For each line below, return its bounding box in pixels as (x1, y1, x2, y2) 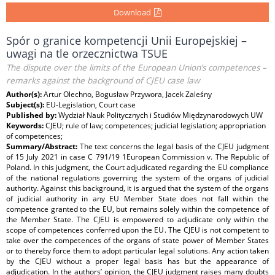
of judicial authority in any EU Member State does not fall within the (6, 193, 269, 204)
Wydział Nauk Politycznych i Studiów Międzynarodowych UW (58, 110, 263, 120)
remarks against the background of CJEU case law (6, 75, 200, 86)
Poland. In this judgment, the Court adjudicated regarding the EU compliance (6, 162, 269, 172)
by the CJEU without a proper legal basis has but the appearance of (6, 256, 269, 266)
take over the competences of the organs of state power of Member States (6, 235, 269, 246)
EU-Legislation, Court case (46, 99, 136, 110)
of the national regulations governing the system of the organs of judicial (6, 172, 269, 183)
